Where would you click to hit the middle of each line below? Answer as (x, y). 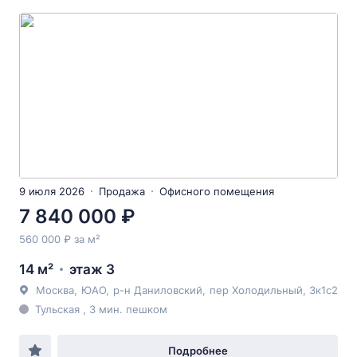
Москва (55, 290)
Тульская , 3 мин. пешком (101, 309)
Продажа (122, 191)
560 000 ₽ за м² (59, 239)
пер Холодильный (256, 290)
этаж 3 (92, 269)
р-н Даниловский (158, 290)
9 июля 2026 (52, 191)
